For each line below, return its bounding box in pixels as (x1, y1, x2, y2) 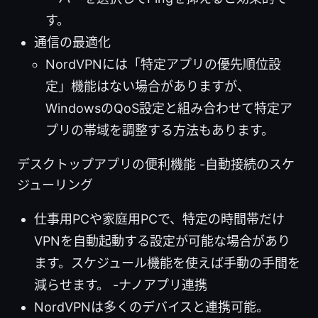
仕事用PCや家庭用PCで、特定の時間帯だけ (34, 212, 285, 227)
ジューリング (17, 177, 93, 193)
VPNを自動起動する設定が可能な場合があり (34, 234, 290, 249)
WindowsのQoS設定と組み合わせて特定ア (45, 101, 292, 116)
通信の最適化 (34, 35, 111, 50)
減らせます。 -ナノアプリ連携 (34, 278, 207, 293)
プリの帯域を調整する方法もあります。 (45, 123, 274, 138)
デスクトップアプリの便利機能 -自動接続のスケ (17, 157, 295, 172)
